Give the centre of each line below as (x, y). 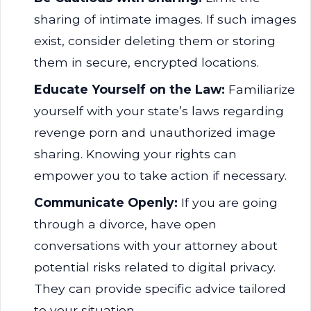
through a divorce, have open (125, 224)
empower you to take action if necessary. (160, 175)
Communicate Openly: (106, 202)
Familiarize (260, 89)
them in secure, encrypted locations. (146, 62)
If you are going (228, 202)
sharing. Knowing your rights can (135, 154)
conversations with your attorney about (156, 245)
